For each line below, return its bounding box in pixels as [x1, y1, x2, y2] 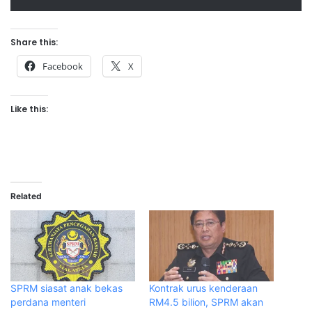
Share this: [10, 36, 58, 48]
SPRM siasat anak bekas [10, 282, 123, 295]
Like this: [10, 102, 48, 115]
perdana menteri [10, 296, 86, 309]
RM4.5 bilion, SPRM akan [149, 296, 263, 309]
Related [10, 190, 42, 201]
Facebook [42, 59, 83, 72]
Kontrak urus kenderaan [149, 282, 258, 295]
